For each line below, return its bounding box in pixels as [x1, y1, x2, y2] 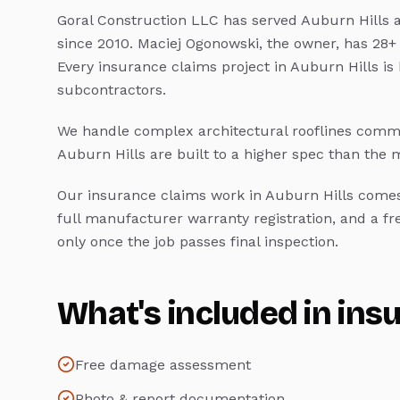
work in [206, 187, 265, 204]
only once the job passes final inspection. [57, 233, 338, 251]
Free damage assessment [75, 356, 251, 374]
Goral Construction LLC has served [57, 12, 301, 29]
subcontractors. [57, 81, 166, 99]
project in [217, 58, 290, 76]
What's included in [57, 295, 338, 334]
